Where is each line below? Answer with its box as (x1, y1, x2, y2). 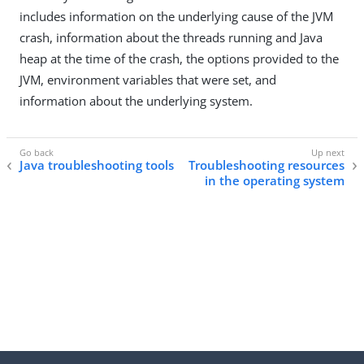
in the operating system (205, 172, 344, 189)
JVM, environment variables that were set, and (19, 71, 276, 88)
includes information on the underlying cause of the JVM (19, 7, 333, 24)
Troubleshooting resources (188, 157, 344, 174)
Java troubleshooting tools (19, 157, 174, 174)
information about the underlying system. (19, 92, 253, 109)
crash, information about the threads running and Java (19, 28, 323, 45)
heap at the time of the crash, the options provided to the (19, 50, 339, 67)
